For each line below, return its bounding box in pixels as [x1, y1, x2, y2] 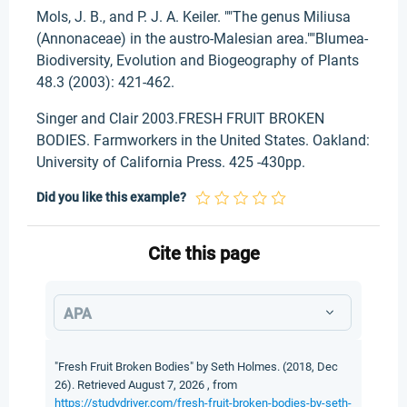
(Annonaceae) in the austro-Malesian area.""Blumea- [36, 30, 368, 47]
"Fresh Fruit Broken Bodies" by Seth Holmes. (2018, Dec [55, 360, 338, 373]
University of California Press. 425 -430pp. [36, 154, 305, 171]
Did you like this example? [36, 190, 186, 204]
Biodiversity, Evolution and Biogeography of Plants [36, 52, 359, 69]
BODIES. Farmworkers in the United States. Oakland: [36, 132, 370, 149]
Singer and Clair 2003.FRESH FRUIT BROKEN [36, 110, 324, 127]
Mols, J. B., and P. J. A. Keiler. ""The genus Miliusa [36, 8, 351, 25]
